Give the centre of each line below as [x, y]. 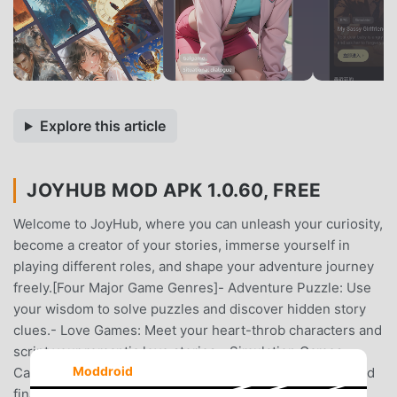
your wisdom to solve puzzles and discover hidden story [190, 308]
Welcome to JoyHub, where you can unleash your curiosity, [198, 223]
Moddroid [102, 370]
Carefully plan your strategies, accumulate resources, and [194, 372]
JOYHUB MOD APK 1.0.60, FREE [174, 190]
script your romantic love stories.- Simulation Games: [180, 351]
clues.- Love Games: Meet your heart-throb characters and [198, 330]
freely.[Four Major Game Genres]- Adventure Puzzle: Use [192, 287]
